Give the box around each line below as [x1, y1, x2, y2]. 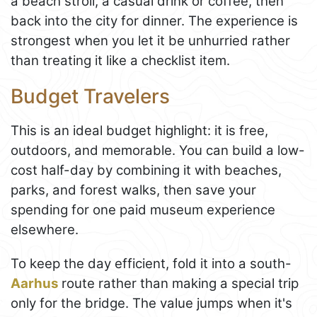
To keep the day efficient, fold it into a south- [11, 255, 292, 272]
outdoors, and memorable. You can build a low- [11, 142, 305, 159]
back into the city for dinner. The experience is [11, 12, 298, 29]
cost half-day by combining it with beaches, [11, 162, 282, 179]
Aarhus [11, 275, 58, 292]
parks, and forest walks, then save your [11, 182, 256, 199]
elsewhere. [11, 221, 79, 238]
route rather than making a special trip [58, 275, 299, 292]
